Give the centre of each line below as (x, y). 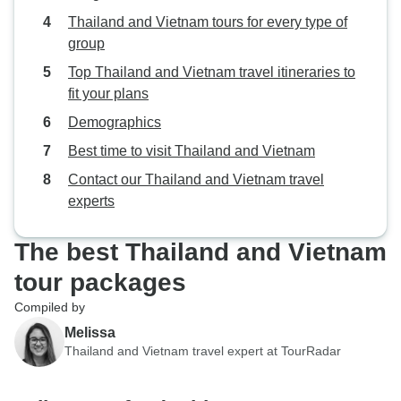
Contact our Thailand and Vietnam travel (196, 179)
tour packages (100, 282)
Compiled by (50, 307)
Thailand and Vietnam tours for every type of (208, 22)
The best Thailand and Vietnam (200, 252)
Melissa (90, 332)
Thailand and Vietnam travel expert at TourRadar (203, 350)
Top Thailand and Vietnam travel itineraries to (212, 72)
